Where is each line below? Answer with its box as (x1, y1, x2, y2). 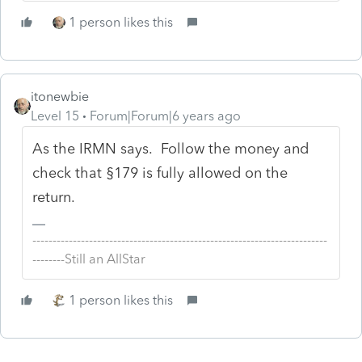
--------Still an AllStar (32, 250, 146, 267)
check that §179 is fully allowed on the (32, 163, 288, 182)
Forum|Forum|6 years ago (90, 107, 241, 124)
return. (32, 187, 76, 206)
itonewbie (31, 88, 89, 104)
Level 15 (31, 107, 79, 124)
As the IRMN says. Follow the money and (32, 139, 309, 158)
